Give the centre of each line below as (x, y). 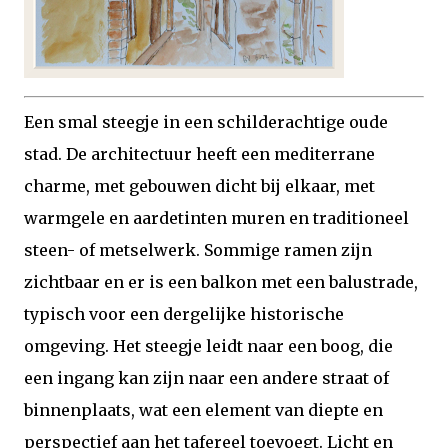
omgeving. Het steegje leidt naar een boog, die (208, 346)
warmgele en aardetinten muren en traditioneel (216, 218)
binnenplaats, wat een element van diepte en (203, 410)
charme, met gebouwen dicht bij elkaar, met (199, 186)
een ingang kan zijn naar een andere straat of (206, 378)
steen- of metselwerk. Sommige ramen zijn (198, 250)
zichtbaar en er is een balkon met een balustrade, (221, 282)
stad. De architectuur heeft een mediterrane (199, 154)
